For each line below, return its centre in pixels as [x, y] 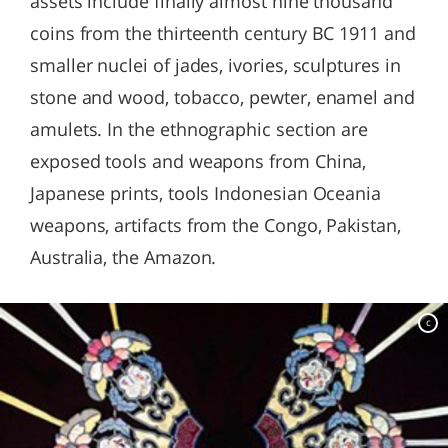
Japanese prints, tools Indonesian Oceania [206, 193]
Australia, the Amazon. [123, 257]
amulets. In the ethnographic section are [199, 129]
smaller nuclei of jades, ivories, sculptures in [215, 65]
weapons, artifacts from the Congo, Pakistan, [215, 225]
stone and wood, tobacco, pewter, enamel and [222, 97]
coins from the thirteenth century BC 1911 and [223, 33]
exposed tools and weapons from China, [198, 161]
